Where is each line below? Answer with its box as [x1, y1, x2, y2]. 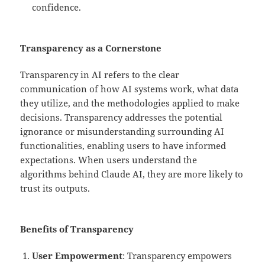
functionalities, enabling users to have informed [20, 140, 227, 152]
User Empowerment [32, 250, 123, 262]
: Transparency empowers [122, 250, 232, 262]
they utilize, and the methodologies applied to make [20, 97, 240, 109]
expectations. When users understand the [20, 154, 198, 166]
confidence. [32, 1, 82, 14]
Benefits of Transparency [20, 223, 134, 235]
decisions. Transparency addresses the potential [20, 111, 223, 124]
